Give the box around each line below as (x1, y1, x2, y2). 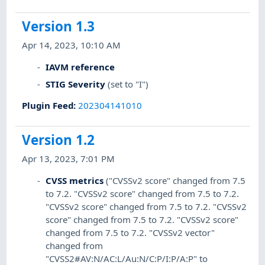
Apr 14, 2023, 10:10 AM (22, 39, 121, 51)
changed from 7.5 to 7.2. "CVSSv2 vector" (46, 226, 215, 238)
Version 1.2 (22, 131, 95, 150)
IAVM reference (46, 60, 115, 73)
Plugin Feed (22, 99, 74, 111)
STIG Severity (46, 77, 106, 90)
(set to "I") (108, 77, 149, 90)
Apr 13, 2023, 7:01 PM (22, 153, 115, 165)
